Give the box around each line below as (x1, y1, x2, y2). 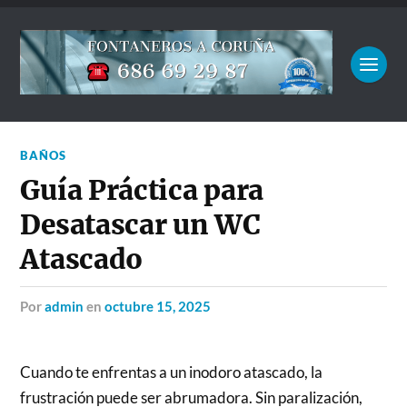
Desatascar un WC (20, 208, 261, 243)
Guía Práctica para (20, 174, 264, 208)
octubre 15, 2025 (104, 298, 212, 315)
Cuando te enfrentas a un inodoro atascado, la (20, 362, 323, 382)
